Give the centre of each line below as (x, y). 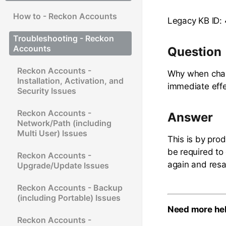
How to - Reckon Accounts (65, 16)
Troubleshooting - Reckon (64, 38)
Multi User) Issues (52, 133)
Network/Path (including (64, 123)
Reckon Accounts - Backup (70, 187)
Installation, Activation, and (70, 80)
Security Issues (47, 91)
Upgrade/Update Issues (63, 165)
